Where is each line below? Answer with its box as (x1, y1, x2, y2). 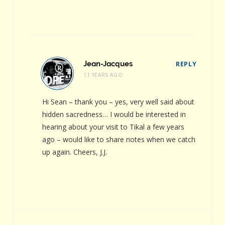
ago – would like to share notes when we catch (42, 134, 195, 144)
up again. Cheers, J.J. (42, 147, 107, 157)
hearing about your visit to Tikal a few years (42, 122, 184, 132)
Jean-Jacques (83, 59, 133, 68)
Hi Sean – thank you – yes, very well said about (42, 96, 194, 106)
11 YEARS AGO (83, 71, 123, 78)
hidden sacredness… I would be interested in (42, 109, 186, 119)
